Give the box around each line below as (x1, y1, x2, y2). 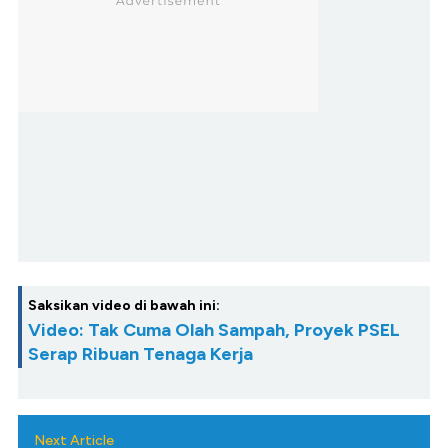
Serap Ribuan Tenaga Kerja (28, 342, 253, 365)
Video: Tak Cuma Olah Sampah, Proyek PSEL (28, 318, 400, 341)
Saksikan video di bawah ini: (28, 296, 220, 314)
